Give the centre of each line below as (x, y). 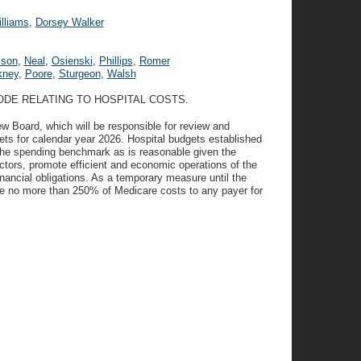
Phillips (116, 61)
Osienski (72, 61)
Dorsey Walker (69, 22)
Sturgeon (79, 74)
